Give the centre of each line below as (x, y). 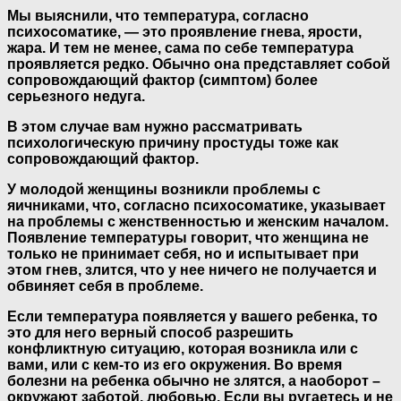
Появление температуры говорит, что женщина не (188, 237)
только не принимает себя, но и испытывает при (183, 253)
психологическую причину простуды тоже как (173, 142)
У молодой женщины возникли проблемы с (164, 189)
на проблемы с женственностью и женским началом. (198, 221)
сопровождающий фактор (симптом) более (162, 80)
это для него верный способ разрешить (150, 332)
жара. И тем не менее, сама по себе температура (180, 47)
